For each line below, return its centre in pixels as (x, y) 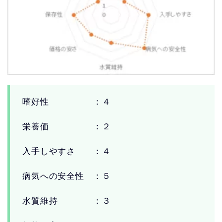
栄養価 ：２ (67, 126)
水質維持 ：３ (67, 201)
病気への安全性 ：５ (67, 176)
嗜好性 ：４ (67, 102)
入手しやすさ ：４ (67, 151)
